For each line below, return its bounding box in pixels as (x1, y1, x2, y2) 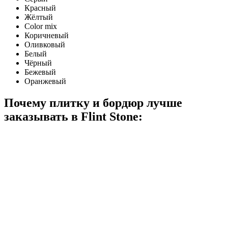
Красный (24, 3, 56, 12)
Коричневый (24, 31, 69, 40)
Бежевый (24, 67, 56, 76)
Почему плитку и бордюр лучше (4, 96, 182, 109)
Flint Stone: (81, 109, 142, 123)
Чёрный (24, 58, 52, 67)
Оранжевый (24, 76, 66, 85)
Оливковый (24, 40, 65, 49)
